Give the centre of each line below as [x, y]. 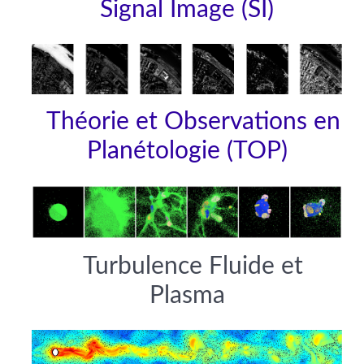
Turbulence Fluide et [187, 266]
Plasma [187, 295]
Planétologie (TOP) [187, 152]
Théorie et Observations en [190, 122]
